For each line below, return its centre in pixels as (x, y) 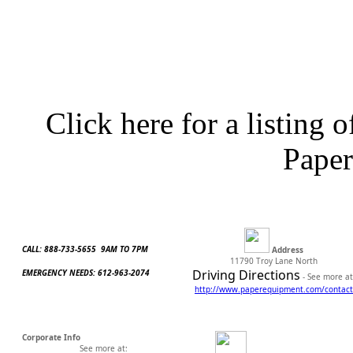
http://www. (217, 289)
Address (288, 249)
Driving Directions (246, 275)
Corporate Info (51, 337)
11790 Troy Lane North (274, 260)
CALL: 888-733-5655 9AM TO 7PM (89, 249)
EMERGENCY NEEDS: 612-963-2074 (86, 272)
